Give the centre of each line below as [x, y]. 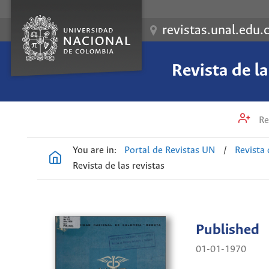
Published [227, 231]
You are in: [95, 150]
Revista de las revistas [119, 166]
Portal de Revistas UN [170, 150]
